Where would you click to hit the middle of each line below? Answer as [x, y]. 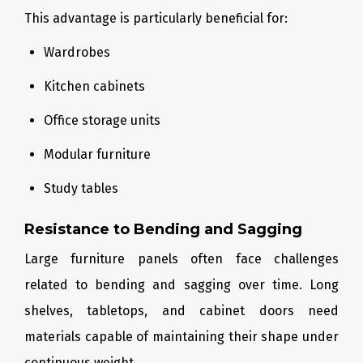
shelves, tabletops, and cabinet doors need [181, 311]
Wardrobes [77, 52]
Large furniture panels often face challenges [181, 259]
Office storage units [102, 120]
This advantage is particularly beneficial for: [156, 18]
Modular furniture [97, 154]
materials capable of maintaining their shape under [181, 337]
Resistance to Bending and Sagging [163, 229]
